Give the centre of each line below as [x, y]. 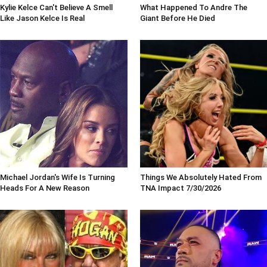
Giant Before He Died [177, 18]
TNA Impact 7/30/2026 [180, 188]
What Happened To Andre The [193, 8]
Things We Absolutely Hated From [201, 177]
